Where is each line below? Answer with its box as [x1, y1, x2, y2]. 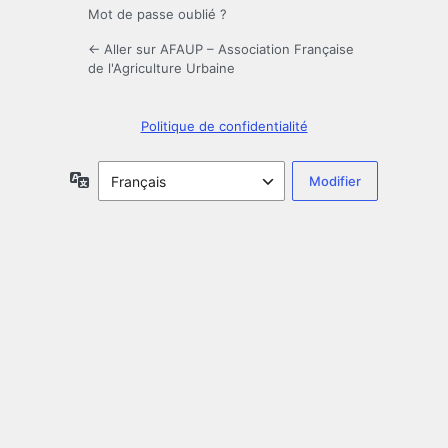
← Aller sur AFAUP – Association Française [88, 41, 354, 58]
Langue [89, 170, 138, 188]
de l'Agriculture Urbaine [88, 60, 235, 77]
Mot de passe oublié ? [88, 6, 227, 23]
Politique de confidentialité [140, 118, 308, 135]
